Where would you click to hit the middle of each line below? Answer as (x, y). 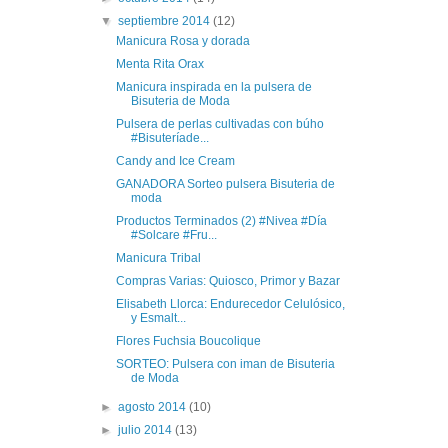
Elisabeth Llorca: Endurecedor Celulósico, (230, 303)
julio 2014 (147, 429)
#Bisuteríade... (169, 137)
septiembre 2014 (166, 20)
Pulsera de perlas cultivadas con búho (219, 123)
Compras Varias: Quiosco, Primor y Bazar (227, 280)
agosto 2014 (154, 406)
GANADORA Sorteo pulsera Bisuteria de (225, 183)
